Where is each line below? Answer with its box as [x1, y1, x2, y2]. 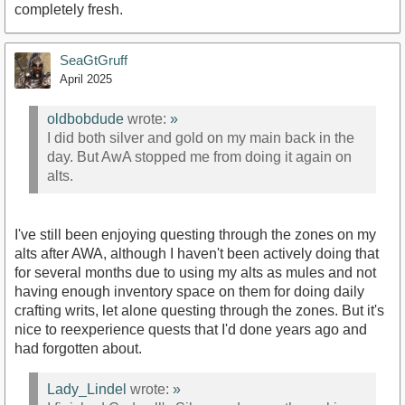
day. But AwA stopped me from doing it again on [47, 149, 352, 165]
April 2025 [60, 71, 112, 86]
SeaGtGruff [60, 52, 127, 68]
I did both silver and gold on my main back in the [47, 130, 354, 146]
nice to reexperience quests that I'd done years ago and [14, 321, 367, 337]
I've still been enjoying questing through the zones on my [14, 226, 376, 242]
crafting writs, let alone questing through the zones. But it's [14, 302, 384, 318]
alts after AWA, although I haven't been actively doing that [14, 245, 379, 261]
